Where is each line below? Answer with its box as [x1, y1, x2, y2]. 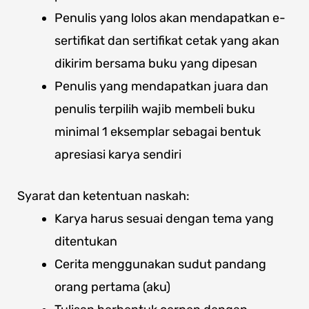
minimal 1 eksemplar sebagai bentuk [54, 124, 261, 139]
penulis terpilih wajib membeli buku [54, 101, 255, 117]
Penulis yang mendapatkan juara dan [54, 79, 268, 94]
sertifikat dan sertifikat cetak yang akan [54, 33, 279, 48]
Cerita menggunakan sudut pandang [54, 257, 266, 272]
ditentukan [54, 234, 117, 249]
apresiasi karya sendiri [54, 147, 181, 162]
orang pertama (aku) [54, 279, 170, 295]
